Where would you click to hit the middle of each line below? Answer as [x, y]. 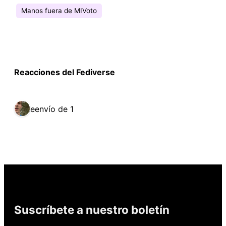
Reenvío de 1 [49, 109]
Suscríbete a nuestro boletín [92, 209]
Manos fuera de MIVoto [59, 11]
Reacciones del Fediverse [65, 72]
